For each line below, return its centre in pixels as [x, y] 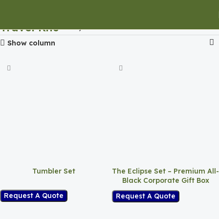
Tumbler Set [54, 171]
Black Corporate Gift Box [165, 180]
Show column [32, 43]
